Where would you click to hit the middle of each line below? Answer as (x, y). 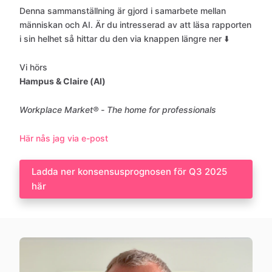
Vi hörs (33, 67)
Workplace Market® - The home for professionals (118, 110)
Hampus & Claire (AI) (63, 81)
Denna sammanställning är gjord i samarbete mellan (123, 11)
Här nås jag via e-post (64, 138)
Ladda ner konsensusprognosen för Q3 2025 (129, 172)
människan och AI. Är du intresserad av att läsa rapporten (135, 25)
